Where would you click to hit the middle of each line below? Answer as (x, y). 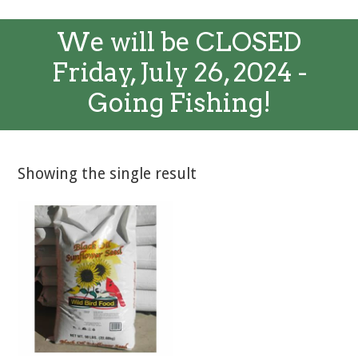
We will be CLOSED (179, 42)
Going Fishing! (179, 103)
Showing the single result (107, 174)
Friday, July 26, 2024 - (179, 72)
